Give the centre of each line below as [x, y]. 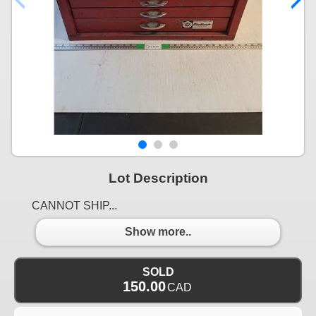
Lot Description [158, 178]
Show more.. [158, 232]
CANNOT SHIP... [74, 205]
